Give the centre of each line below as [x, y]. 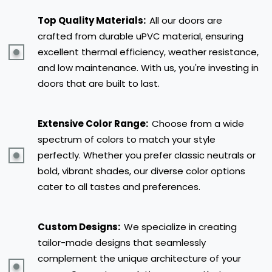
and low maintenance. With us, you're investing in [148, 67]
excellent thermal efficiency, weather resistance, [148, 52]
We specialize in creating [180, 226]
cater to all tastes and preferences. [119, 186]
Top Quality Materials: [93, 20]
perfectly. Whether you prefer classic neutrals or [147, 155]
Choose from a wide [198, 123]
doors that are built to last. [99, 83]
